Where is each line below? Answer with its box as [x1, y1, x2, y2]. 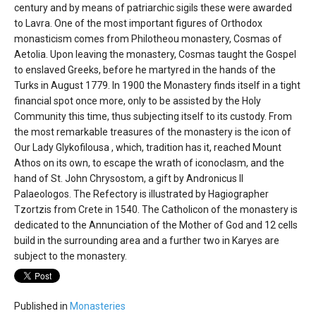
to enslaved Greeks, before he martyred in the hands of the [14, 64, 276, 76]
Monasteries [70, 300, 126, 312]
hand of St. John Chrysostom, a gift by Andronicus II [14, 173, 243, 185]
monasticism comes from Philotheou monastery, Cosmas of [14, 33, 282, 45]
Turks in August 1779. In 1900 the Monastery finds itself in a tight [14, 80, 300, 92]
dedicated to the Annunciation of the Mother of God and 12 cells [14, 219, 298, 231]
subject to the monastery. [14, 250, 127, 262]
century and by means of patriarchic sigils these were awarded [14, 2, 292, 14]
